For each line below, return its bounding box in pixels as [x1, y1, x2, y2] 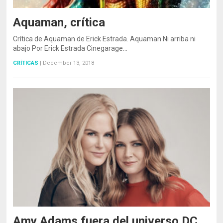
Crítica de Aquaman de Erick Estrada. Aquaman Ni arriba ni [13, 35, 196, 43]
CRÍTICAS [13, 60, 39, 67]
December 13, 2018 [43, 60, 95, 67]
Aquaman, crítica [13, 15, 106, 30]
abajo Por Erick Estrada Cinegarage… [13, 44, 128, 53]
